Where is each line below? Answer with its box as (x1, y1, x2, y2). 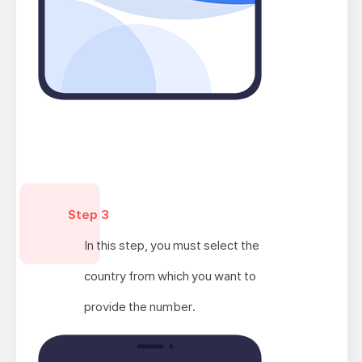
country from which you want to (83, 267, 256, 284)
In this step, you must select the (83, 237, 259, 253)
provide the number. (83, 298, 196, 314)
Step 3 (67, 206, 109, 222)
